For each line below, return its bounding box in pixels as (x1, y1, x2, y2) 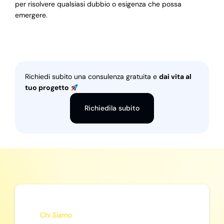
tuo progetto (24, 83, 70, 92)
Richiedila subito (84, 103, 139, 113)
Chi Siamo (39, 210, 72, 219)
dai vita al (158, 72, 191, 81)
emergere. (14, 10, 47, 20)
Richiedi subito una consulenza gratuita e (24, 72, 159, 81)
